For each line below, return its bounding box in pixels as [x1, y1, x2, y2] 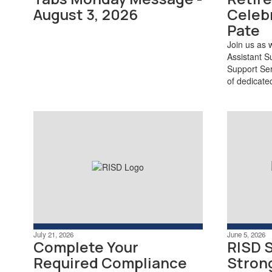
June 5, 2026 [226, 229, 265, 240]
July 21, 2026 [33, 229, 73, 240]
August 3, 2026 [33, 4, 138, 24]
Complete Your [33, 237, 138, 257]
